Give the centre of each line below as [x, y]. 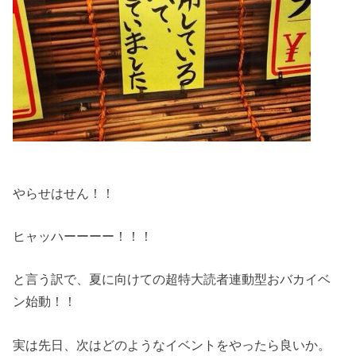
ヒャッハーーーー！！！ [83, 236]
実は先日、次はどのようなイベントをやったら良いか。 [172, 344]
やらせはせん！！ [64, 193]
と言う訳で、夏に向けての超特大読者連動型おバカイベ [172, 279]
